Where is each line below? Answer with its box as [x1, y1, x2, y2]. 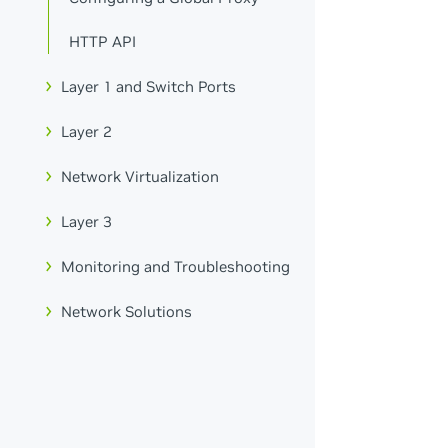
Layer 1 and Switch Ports [61, 77, 237, 97]
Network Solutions [61, 301, 193, 321]
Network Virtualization [61, 167, 220, 187]
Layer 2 [61, 122, 113, 142]
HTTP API [69, 32, 137, 52]
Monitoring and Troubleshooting [61, 256, 291, 276]
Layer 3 [61, 211, 113, 231]
